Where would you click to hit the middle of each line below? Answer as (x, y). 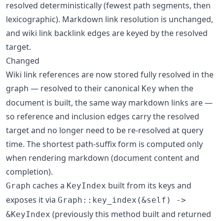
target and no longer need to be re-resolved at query (105, 130)
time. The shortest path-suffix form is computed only (104, 144)
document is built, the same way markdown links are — (109, 102)
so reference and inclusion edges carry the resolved (103, 116)
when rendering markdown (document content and (103, 158)
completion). (29, 171)
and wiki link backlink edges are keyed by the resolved (107, 33)
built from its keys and (149, 185)
